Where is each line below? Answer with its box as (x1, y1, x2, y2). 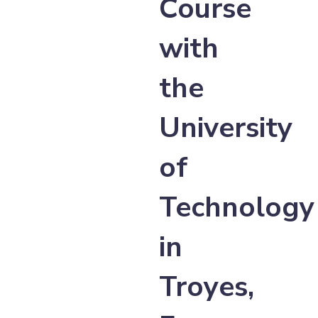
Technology (159, 188, 314, 226)
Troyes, (159, 268, 254, 306)
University (159, 109, 292, 147)
